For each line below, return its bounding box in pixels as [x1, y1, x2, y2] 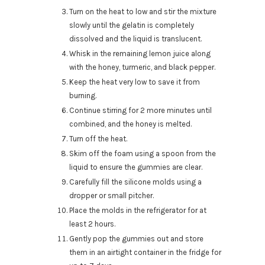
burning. [69, 91, 96, 101]
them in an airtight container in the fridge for [69, 248, 221, 257]
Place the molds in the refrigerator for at [69, 206, 206, 215]
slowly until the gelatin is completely [69, 21, 194, 30]
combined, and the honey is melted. [69, 119, 192, 129]
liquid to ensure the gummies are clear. [69, 163, 202, 172]
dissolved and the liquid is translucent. [69, 34, 202, 44]
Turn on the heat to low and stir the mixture [69, 7, 216, 17]
